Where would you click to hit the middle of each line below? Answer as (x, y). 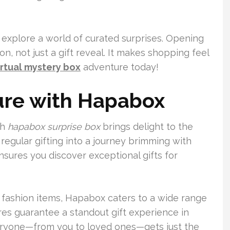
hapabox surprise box (54, 127)
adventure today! (120, 67)
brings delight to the (147, 127)
